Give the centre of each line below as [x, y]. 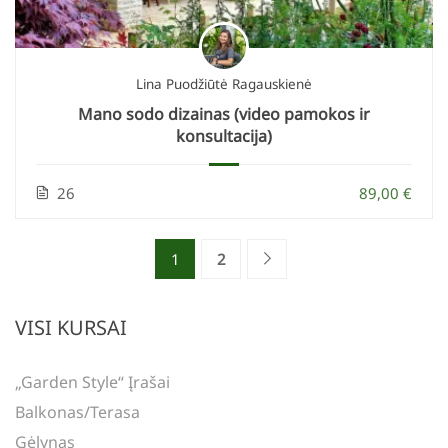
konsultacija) [224, 135]
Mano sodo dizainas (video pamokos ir [224, 113]
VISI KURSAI [71, 328]
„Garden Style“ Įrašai [92, 382]
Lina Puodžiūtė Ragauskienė [224, 83]
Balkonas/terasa [77, 412]
